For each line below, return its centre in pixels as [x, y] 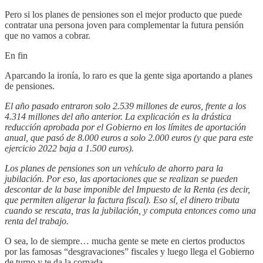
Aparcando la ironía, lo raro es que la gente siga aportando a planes [129, 75]
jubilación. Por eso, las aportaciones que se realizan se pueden [121, 178]
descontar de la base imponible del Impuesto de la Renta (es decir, [127, 189]
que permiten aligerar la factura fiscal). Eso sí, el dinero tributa [122, 200]
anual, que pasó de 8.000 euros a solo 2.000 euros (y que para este [129, 137]
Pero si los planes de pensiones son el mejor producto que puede [123, 14]
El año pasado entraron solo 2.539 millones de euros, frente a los [125, 106]
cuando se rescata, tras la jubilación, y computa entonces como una [130, 210]
